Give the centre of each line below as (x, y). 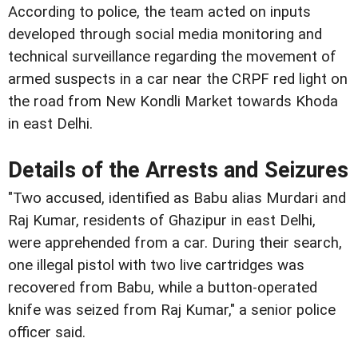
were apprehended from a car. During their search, (175, 243)
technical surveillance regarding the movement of (172, 56)
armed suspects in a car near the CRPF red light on (178, 79)
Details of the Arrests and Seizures (178, 170)
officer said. (47, 332)
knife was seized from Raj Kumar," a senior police (172, 310)
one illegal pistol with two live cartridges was (156, 265)
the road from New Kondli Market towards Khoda (173, 101)
